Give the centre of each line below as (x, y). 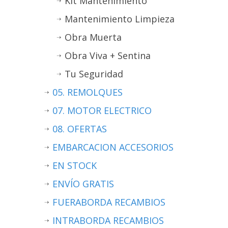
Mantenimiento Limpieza (120, 19)
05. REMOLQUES (88, 92)
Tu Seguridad (94, 74)
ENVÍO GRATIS (83, 183)
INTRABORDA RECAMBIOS (108, 220)
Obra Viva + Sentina (108, 55)
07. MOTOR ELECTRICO (102, 110)
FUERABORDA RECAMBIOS (109, 202)
